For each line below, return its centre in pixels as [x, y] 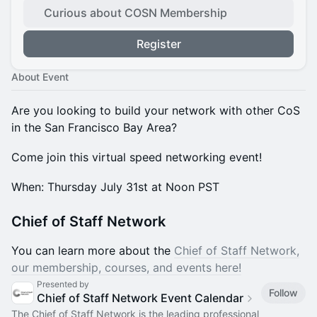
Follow [283, 292]
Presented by [63, 284]
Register [158, 44]
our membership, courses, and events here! [126, 267]
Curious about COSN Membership [136, 13]
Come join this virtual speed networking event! [137, 157]
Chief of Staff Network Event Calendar [140, 298]
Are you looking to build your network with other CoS [156, 110]
